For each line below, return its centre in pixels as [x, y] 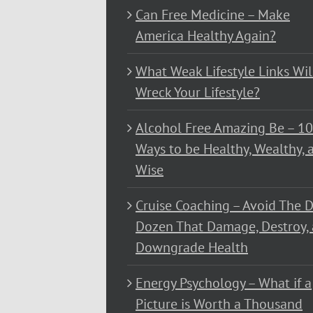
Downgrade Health [192, 247]
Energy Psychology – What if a [224, 283]
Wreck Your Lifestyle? [198, 92]
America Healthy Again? [206, 36]
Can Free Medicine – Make [213, 15]
